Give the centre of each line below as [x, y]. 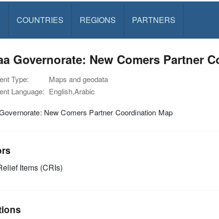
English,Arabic [72, 91]
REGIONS [98, 20]
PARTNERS [153, 20]
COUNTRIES [40, 20]
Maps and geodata [78, 79]
